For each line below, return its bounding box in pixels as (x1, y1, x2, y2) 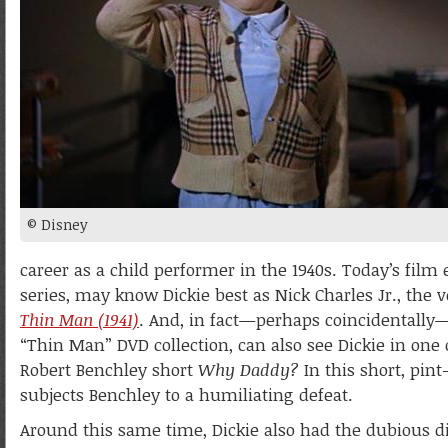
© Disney (27, 215, 88, 234)
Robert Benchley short (20, 358, 198, 381)
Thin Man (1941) (20, 308, 139, 331)
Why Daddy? (198, 358, 299, 381)
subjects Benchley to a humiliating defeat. (20, 383, 353, 406)
